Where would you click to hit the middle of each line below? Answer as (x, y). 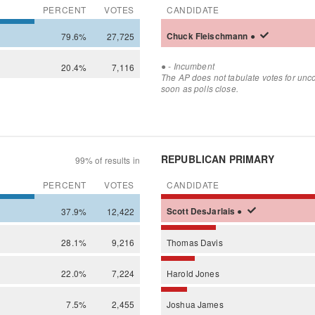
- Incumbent (190, 66)
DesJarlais (214, 211)
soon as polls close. (200, 88)
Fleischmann (223, 36)
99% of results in (107, 160)
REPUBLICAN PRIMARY (218, 159)
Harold (181, 273)
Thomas (184, 242)
